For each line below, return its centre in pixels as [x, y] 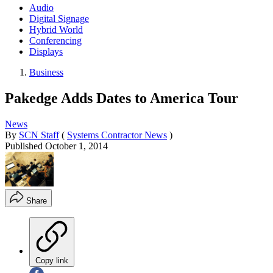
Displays [46, 51]
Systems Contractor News [117, 135]
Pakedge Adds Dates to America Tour [122, 98]
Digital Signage [59, 18]
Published [25, 146]
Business [46, 72]
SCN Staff [39, 135]
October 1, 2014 [76, 146]
